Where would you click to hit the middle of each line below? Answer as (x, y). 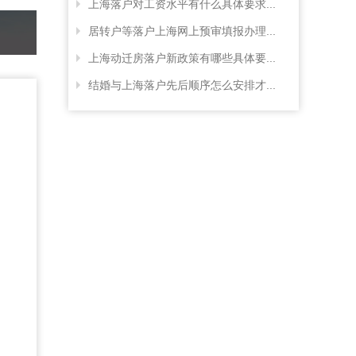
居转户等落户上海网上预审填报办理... (182, 31)
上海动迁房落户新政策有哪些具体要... (182, 58)
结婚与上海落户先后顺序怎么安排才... (182, 85)
